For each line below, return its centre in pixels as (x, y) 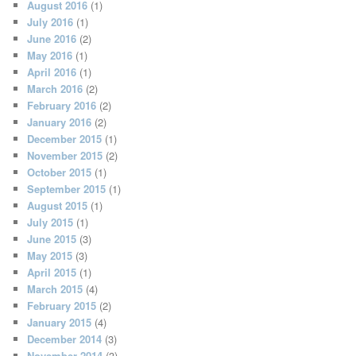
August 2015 (58, 205)
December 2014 (65, 339)
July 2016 (50, 21)
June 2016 (52, 38)
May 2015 (50, 255)
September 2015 (67, 188)
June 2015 (52, 238)
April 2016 (52, 72)
